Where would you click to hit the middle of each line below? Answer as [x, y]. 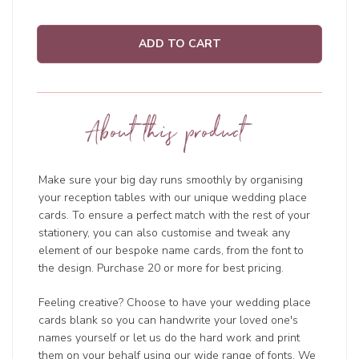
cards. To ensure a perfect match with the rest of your [175, 216]
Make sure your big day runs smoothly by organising [171, 180]
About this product [167, 137]
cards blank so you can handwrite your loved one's [169, 321]
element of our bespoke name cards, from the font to [171, 251]
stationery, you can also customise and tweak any [165, 233]
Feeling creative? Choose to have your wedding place [175, 303]
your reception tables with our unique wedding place [173, 198]
